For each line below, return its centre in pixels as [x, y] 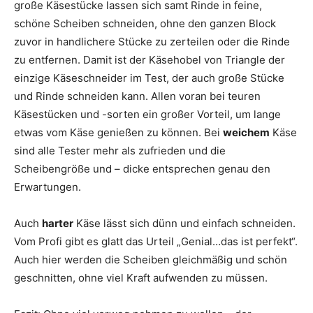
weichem [246, 133]
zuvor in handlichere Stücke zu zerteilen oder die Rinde [152, 42]
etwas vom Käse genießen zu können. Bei [118, 133]
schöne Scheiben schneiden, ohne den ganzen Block [145, 24]
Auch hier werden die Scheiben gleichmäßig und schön [151, 260]
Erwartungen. [48, 187]
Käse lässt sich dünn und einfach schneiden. [184, 224]
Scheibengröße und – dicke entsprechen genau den [142, 169]
